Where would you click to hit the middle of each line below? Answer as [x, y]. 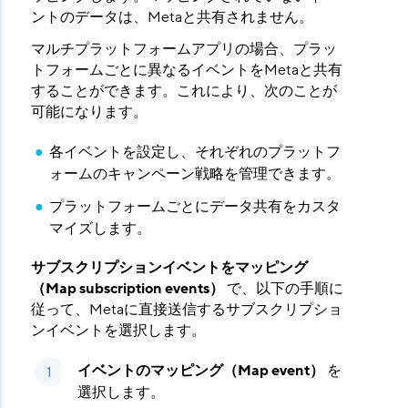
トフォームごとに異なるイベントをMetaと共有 [186, 71]
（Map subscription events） [127, 289]
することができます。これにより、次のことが [184, 92]
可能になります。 [89, 112]
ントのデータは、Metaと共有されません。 [172, 18]
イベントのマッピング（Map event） [200, 371]
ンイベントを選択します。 [118, 331]
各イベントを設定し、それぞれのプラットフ [194, 153]
